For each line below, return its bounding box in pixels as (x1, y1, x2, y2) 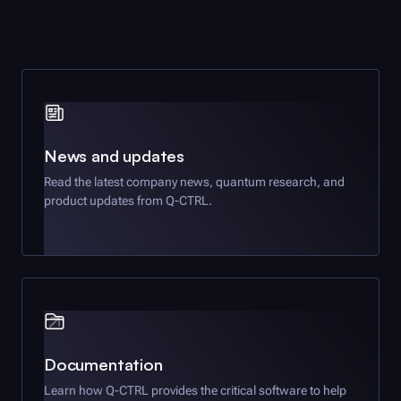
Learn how (44, 382, 106, 397)
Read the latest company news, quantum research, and (44, 174, 345, 189)
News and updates (44, 144, 185, 166)
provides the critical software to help (149, 382, 346, 397)
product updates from (44, 192, 166, 208)
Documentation (44, 353, 163, 374)
